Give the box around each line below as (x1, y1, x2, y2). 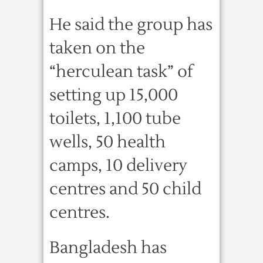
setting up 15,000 (49, 85, 178, 106)
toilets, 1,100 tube (49, 108, 181, 129)
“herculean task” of (49, 61, 193, 82)
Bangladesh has (49, 237, 167, 258)
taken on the (49, 38, 145, 59)
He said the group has (49, 14, 213, 35)
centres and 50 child (49, 178, 201, 200)
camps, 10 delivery (49, 155, 187, 176)
